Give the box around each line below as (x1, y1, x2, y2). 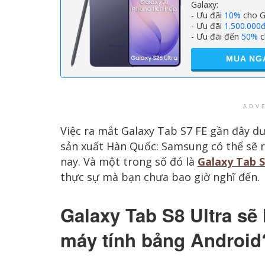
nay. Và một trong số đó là (60, 154, 198, 169)
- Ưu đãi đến (191, 31, 241, 43)
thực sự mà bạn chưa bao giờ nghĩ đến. (60, 169, 260, 184)
